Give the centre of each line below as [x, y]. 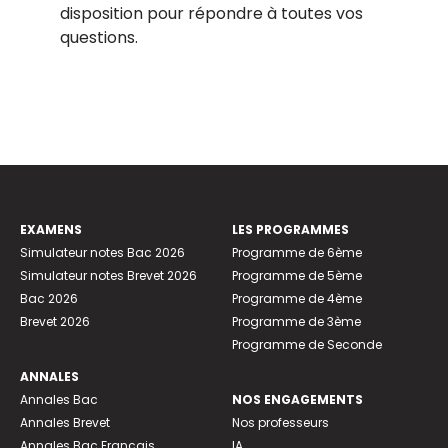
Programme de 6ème [297, 252]
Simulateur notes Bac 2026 [102, 252]
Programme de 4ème [297, 298]
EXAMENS [51, 229]
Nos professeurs [280, 422]
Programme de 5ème [297, 275]
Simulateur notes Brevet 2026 [108, 275]
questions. [99, 37]
